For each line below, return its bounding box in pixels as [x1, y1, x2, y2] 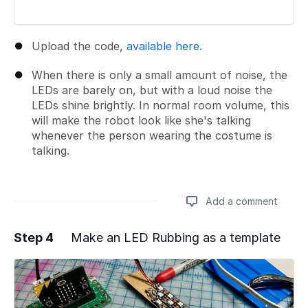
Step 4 [14, 230, 54, 245]
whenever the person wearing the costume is [32, 128, 272, 142]
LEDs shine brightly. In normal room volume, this [32, 98, 289, 112]
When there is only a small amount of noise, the [32, 67, 287, 82]
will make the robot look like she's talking [32, 113, 251, 127]
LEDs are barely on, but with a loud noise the [32, 82, 272, 97]
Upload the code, [32, 38, 126, 53]
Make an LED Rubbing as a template [71, 230, 280, 245]
